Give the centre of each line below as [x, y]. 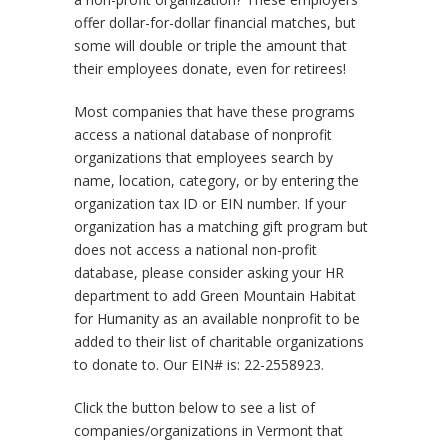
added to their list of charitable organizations [219, 341]
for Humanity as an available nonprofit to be [217, 318]
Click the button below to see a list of [194, 407]
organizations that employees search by [203, 157]
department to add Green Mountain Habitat [215, 295]
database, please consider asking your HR [209, 272]
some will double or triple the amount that [210, 45]
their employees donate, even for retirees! [210, 68]
